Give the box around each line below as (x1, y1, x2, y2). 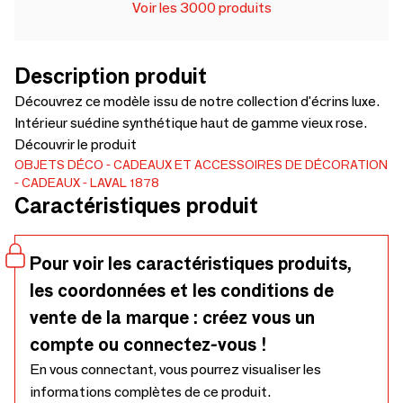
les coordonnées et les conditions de (30, 280, 334, 301)
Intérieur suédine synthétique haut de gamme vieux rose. (14, 114, 367, 131)
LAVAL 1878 (90, 175, 159, 191)
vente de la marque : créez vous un (30, 307, 315, 328)
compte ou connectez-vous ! (30, 334, 267, 355)
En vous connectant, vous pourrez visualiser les (30, 361, 321, 378)
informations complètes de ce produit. (30, 383, 271, 400)
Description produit (14, 63, 207, 89)
